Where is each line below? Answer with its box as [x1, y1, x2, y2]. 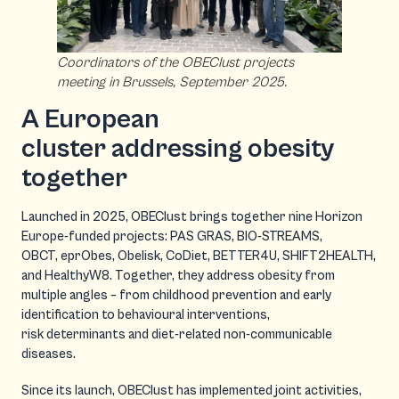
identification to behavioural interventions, [21, 306, 270, 322]
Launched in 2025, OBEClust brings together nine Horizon [21, 208, 362, 224]
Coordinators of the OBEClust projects [57, 53, 294, 70]
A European [21, 103, 159, 134]
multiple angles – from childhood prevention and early [21, 287, 331, 303]
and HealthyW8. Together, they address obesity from [21, 267, 335, 283]
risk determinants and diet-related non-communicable [21, 326, 332, 342]
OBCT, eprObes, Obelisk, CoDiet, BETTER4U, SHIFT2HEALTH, [21, 248, 376, 264]
